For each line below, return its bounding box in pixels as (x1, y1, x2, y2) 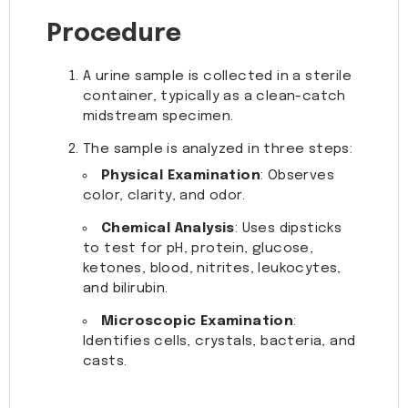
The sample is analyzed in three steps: (83, 142, 353, 158)
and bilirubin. (83, 281, 168, 297)
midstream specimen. (83, 109, 234, 125)
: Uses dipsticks (234, 221, 342, 237)
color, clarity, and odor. (83, 189, 245, 204)
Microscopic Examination (101, 314, 294, 330)
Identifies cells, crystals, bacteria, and (83, 334, 356, 350)
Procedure (46, 22, 181, 47)
